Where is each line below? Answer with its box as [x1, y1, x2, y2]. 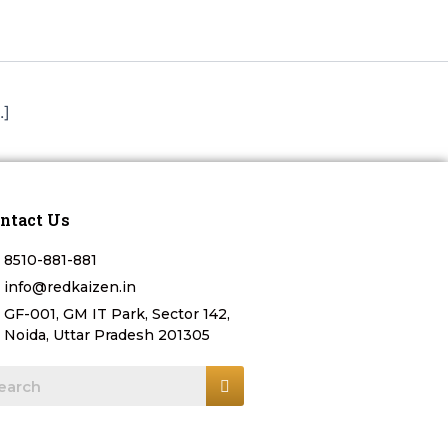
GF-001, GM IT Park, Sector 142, [4, 305, 230, 323]
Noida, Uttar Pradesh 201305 [4, 326, 210, 344]
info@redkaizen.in [4, 278, 136, 296]
